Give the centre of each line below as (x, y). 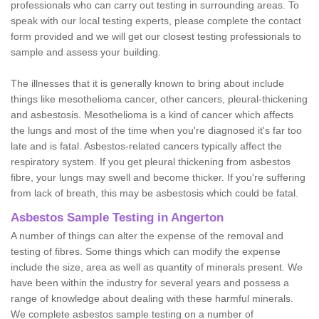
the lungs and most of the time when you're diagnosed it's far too (156, 130)
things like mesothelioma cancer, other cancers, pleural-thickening (159, 99)
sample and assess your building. (86, 52)
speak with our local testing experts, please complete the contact (156, 20)
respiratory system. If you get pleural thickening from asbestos (151, 161)
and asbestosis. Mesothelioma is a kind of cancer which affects (152, 114)
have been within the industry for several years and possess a (150, 282)
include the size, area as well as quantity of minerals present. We (157, 267)
